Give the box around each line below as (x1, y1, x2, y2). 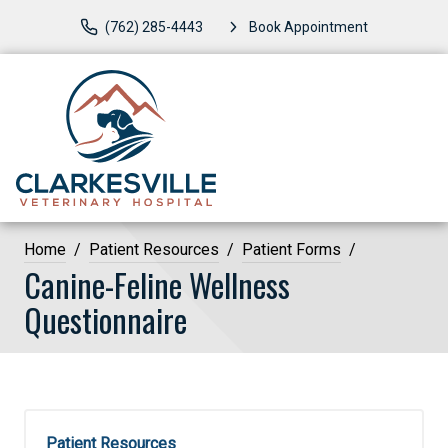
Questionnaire (24, 295, 187, 343)
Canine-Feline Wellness (24, 260, 290, 308)
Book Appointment (249, 18, 368, 35)
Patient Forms (242, 239, 341, 259)
